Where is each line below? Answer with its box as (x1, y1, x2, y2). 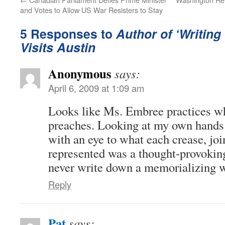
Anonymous (48, 64, 111, 82)
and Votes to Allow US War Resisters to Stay (20, 4, 163, 15)
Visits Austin (20, 38, 95, 56)
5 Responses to (20, 24, 116, 43)
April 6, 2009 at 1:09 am (48, 81, 144, 94)
